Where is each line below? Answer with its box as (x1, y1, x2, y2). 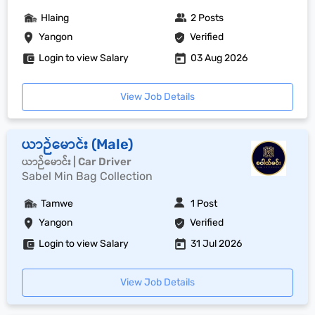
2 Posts (191, 12, 224, 24)
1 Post (191, 198, 218, 210)
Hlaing (41, 12, 69, 24)
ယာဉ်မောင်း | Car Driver (22, 155, 131, 168)
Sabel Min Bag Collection (22, 169, 153, 183)
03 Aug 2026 (191, 52, 248, 64)
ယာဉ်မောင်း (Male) (22, 136, 133, 153)
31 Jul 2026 (191, 238, 243, 250)
